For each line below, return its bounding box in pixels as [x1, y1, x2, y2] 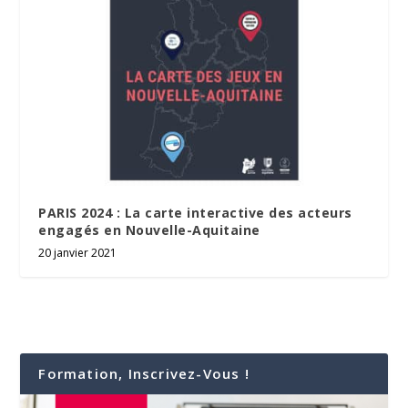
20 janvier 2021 [38, 244, 117, 260]
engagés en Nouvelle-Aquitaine [38, 220, 260, 239]
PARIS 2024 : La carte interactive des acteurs [38, 203, 352, 221]
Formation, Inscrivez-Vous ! [38, 363, 250, 382]
